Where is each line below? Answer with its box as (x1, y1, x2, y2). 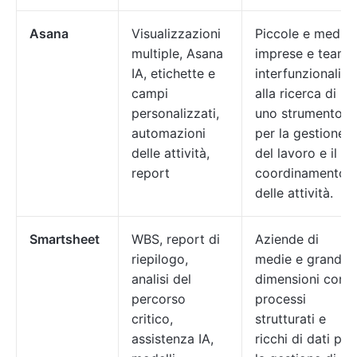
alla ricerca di (255, 85, 336, 101)
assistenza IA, (131, 331, 214, 347)
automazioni (131, 125, 206, 141)
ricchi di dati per (255, 331, 354, 347)
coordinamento (255, 165, 347, 181)
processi (255, 291, 306, 307)
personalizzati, (131, 105, 219, 121)
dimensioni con (255, 271, 346, 287)
